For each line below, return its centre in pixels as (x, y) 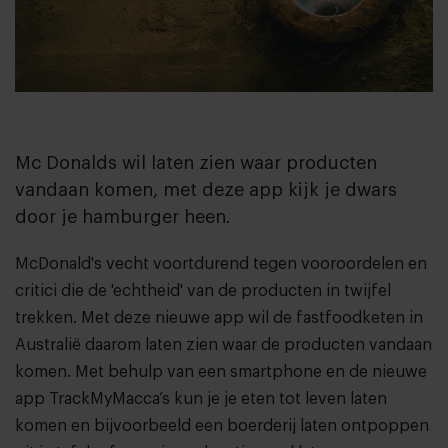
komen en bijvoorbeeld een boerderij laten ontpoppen (222, 426)
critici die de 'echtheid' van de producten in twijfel (203, 291)
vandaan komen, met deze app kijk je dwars (206, 190)
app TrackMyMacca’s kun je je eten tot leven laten (201, 399)
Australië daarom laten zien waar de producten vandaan (223, 345)
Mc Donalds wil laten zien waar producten (196, 163)
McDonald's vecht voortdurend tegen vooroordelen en (221, 264)
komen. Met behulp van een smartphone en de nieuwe (221, 372)
